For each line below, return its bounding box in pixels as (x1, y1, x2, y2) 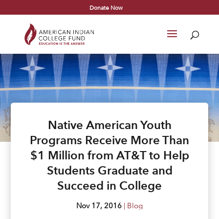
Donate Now (89, 3, 123, 11)
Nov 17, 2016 (76, 201, 122, 210)
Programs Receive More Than (30, 133, 189, 147)
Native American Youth (47, 118, 172, 132)
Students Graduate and (46, 163, 173, 177)
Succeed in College (57, 178, 162, 193)
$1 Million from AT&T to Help (30, 148, 189, 162)
